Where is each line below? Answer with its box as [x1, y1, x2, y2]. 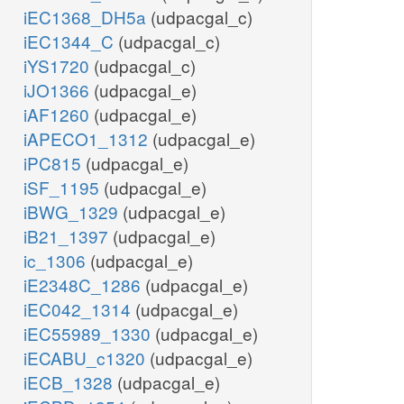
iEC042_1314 [23, 297, 135, 322]
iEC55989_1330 [23, 321, 155, 346]
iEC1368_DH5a [23, 5, 151, 30]
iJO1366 [23, 78, 94, 103]
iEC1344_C [23, 29, 118, 54]
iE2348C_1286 [23, 272, 145, 298]
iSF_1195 [23, 175, 104, 200]
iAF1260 [23, 102, 94, 127]
